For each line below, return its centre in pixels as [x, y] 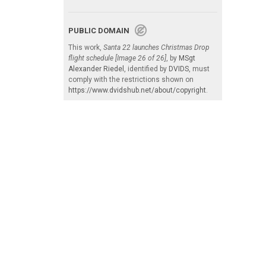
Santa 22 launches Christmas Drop [156, 48]
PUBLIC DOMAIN [102, 31]
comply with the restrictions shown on [131, 80]
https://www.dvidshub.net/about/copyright [137, 91]
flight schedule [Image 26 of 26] [117, 58]
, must [199, 69]
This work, [86, 48]
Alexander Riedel [96, 69]
